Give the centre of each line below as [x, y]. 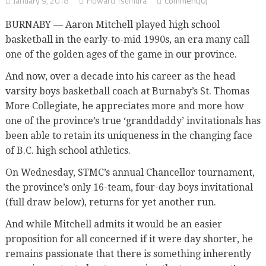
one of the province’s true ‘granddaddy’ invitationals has [133, 121]
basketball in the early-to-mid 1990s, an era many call [127, 39]
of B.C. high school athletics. [68, 150]
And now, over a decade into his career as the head [120, 76]
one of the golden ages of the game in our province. [122, 54]
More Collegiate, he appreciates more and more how [124, 106]
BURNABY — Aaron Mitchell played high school [112, 24]
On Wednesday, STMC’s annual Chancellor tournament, [130, 172]
